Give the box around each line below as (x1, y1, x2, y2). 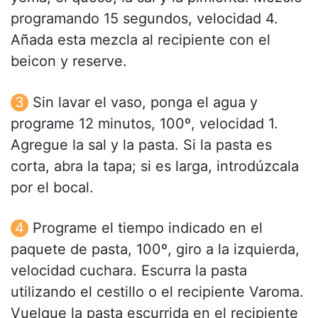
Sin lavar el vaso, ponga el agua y (33, 93, 258, 111)
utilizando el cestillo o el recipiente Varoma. (11, 283, 304, 300)
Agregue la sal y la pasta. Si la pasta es (11, 136, 272, 153)
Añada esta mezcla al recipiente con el (11, 31, 270, 49)
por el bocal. (11, 178, 94, 196)
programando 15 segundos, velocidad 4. (11, 10, 278, 28)
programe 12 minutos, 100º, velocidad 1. (11, 114, 278, 132)
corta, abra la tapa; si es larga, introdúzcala (11, 157, 299, 175)
